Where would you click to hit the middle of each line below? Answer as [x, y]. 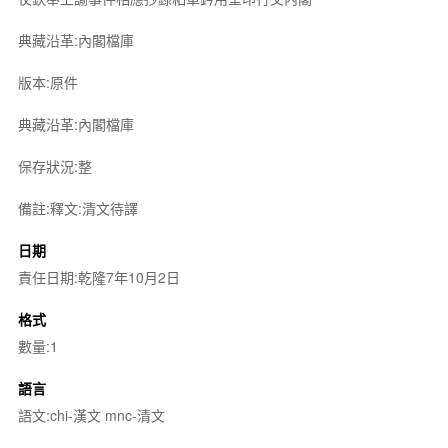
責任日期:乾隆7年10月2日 [98, 277]
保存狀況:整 [54, 166]
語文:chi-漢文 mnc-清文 [91, 415]
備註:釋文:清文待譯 [77, 208]
